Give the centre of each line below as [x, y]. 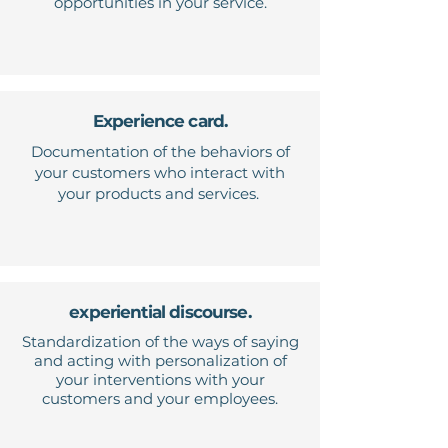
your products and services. [160, 194]
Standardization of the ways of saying [160, 342]
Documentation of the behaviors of [160, 152]
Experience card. [160, 121]
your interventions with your [160, 380]
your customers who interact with [160, 173]
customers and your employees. [160, 399]
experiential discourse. [160, 312]
